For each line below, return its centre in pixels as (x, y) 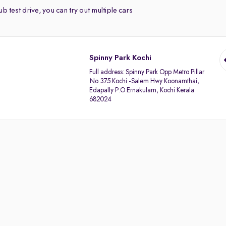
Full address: (108, 72)
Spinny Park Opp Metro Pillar (165, 72)
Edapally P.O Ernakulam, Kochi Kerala (142, 90)
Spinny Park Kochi (121, 58)
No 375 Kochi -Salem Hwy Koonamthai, (145, 81)
